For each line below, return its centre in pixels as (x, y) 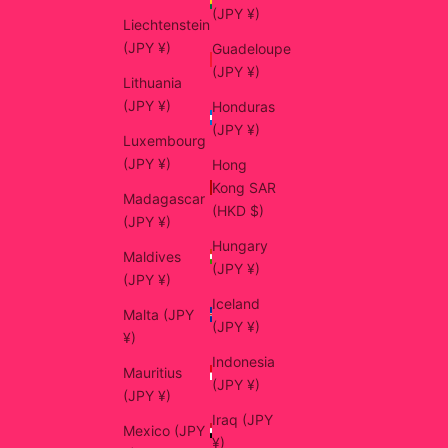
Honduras (243, 106)
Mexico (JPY (164, 431)
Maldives (152, 257)
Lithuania (152, 83)
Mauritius (152, 373)
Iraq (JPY (242, 419)
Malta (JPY (158, 315)
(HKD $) (257, 210)
